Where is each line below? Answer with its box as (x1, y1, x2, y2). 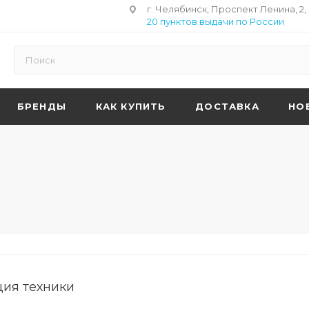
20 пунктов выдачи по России (147, 16, 284, 27)
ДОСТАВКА (195, 101, 259, 112)
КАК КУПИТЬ (95, 101, 166, 112)
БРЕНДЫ (17, 101, 67, 112)
